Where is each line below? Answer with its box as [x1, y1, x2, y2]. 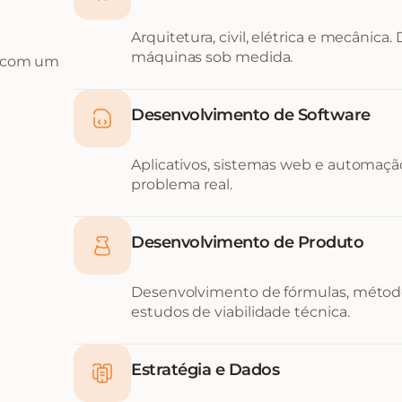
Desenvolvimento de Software [131, 105, 371, 125]
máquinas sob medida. [131, 48, 293, 66]
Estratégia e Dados [131, 360, 279, 380]
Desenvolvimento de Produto [131, 232, 363, 252]
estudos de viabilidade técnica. [131, 303, 350, 320]
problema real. [131, 176, 232, 193]
